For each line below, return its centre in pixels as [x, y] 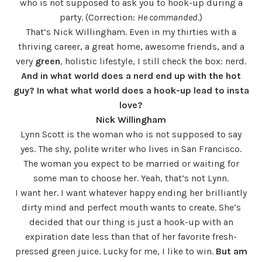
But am [231, 251]
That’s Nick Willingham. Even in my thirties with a [131, 32]
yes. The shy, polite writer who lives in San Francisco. [131, 149]
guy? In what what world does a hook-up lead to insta [131, 90]
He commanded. [168, 17]
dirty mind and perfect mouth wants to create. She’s [131, 207]
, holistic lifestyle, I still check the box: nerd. [153, 61]
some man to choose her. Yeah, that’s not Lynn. [131, 178]
